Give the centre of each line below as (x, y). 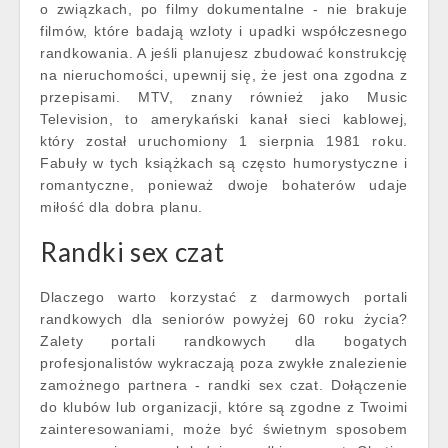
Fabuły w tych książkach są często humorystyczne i (224, 163)
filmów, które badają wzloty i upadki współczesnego (224, 31)
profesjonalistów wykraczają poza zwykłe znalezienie (224, 363)
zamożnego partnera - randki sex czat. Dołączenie (224, 385)
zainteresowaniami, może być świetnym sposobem (224, 429)
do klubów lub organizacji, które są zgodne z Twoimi (224, 407)
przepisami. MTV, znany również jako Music (224, 97)
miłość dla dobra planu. (122, 207)
